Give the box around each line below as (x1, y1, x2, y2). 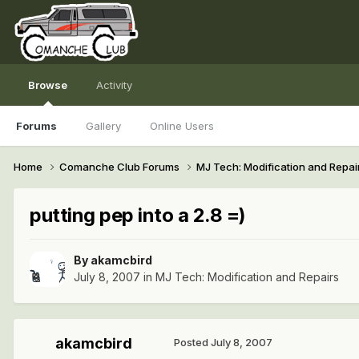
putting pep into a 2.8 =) (30, 203, 246, 227)
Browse (28, 79, 67, 91)
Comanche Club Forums (59, 159, 182, 173)
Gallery (86, 119, 121, 132)
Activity (96, 79, 132, 91)
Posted (174, 336, 211, 349)
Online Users (150, 119, 214, 132)
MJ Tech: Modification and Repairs (155, 270, 339, 284)
